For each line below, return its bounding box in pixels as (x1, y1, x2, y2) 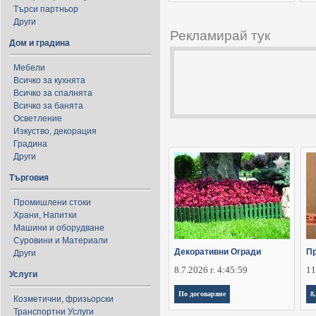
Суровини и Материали (13, 236, 108, 245)
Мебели (13, 63, 45, 73)
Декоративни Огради (174, 247, 261, 257)
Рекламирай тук (170, 28, 270, 44)
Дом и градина (9, 38, 70, 48)
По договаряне (178, 290, 226, 298)
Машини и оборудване (13, 223, 104, 233)
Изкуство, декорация (13, 126, 97, 136)
